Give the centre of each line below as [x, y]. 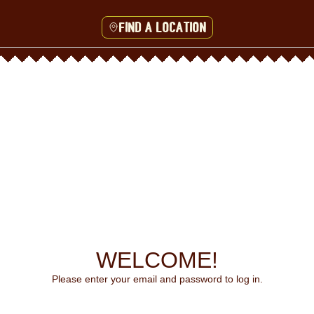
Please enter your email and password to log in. [157, 279]
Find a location [163, 27]
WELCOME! [157, 260]
